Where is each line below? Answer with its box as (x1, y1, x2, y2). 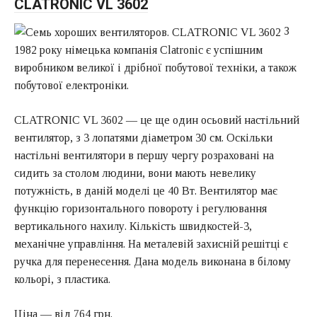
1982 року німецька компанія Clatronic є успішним (14, 44, 263, 57)
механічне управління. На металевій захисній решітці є (14, 238, 288, 250)
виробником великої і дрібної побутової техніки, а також (14, 62, 296, 74)
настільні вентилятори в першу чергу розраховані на (14, 149, 274, 162)
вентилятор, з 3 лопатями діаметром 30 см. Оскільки (14, 132, 272, 144)
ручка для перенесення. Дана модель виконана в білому (14, 255, 291, 268)
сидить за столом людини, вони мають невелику (14, 167, 256, 180)
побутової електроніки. (14, 79, 129, 92)
